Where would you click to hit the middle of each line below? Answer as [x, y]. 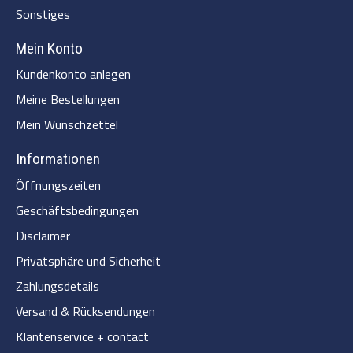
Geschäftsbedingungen [77, 210]
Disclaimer [43, 236]
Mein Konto [49, 48]
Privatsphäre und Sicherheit [88, 261]
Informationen [58, 159]
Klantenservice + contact [82, 336]
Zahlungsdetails [58, 286]
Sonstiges [43, 14]
